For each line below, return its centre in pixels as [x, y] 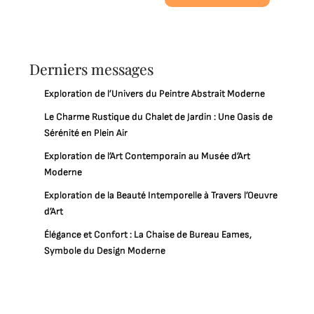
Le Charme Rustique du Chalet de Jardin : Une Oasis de [159, 117]
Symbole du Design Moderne [105, 251]
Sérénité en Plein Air [86, 133]
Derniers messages [92, 69]
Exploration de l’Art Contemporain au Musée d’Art [148, 156]
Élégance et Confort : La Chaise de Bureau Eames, [148, 234]
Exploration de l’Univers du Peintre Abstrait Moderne [155, 94]
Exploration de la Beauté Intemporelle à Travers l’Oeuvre [161, 195]
